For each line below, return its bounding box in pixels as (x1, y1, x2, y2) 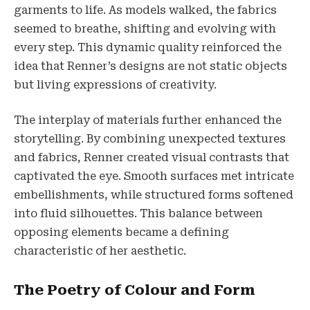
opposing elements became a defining (14, 226, 229, 239)
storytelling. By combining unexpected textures (14, 132, 286, 146)
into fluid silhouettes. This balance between (14, 207, 263, 221)
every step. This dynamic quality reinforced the (14, 40, 282, 54)
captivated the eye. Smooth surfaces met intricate (14, 170, 294, 183)
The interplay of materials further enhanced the (14, 113, 282, 127)
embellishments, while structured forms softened (14, 188, 293, 202)
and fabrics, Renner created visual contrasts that (14, 151, 289, 165)
